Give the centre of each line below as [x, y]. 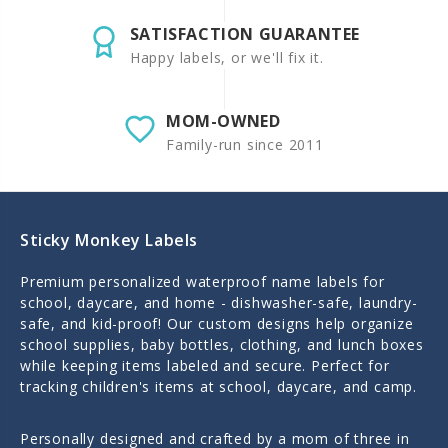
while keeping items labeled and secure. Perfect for [205, 366]
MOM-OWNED [223, 121]
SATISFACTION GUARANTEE [245, 34]
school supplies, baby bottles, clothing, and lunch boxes [222, 345]
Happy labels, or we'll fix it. [226, 58]
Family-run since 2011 [245, 145]
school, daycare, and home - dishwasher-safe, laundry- [219, 303]
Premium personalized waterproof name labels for [202, 282]
